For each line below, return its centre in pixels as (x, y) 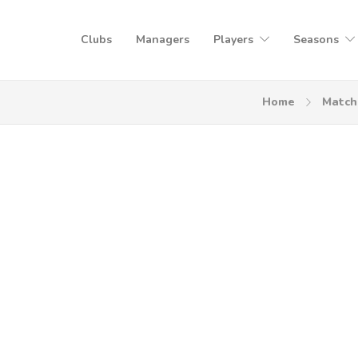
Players (233, 40)
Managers (163, 40)
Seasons (316, 40)
